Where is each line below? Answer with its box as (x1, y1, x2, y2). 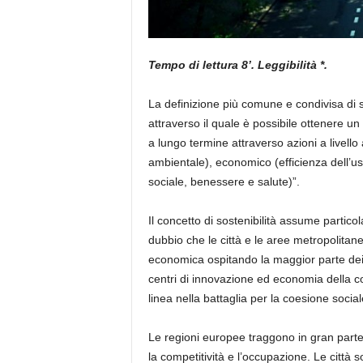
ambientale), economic (147, 156, 265, 169)
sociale (147, 175, 184, 189)
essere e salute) (209, 175, 293, 189)
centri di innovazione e (147, 272, 263, 286)
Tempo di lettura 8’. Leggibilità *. (147, 58, 327, 72)
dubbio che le (147, 233, 217, 247)
